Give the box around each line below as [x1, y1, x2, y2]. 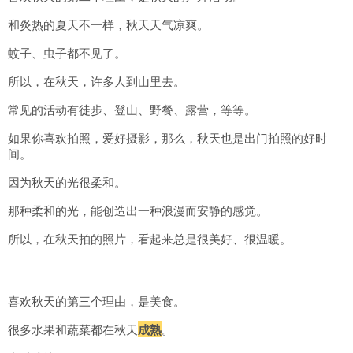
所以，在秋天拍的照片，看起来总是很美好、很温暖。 [8, 231, 292, 247]
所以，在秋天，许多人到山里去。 [8, 73, 185, 90]
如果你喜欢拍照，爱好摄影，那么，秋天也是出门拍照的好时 [8, 130, 327, 147]
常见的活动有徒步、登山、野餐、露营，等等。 [8, 102, 256, 118]
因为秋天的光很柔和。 [8, 174, 126, 191]
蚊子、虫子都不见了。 [8, 45, 126, 61]
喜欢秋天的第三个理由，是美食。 [8, 293, 185, 310]
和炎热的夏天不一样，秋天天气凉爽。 [8, 17, 209, 33]
